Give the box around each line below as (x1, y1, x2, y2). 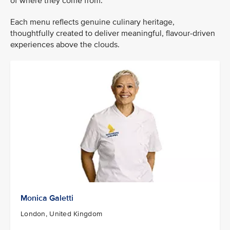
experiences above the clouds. (10, 40, 120, 50)
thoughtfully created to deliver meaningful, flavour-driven (10, 28, 215, 39)
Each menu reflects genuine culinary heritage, (10, 17, 175, 27)
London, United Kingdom (21, 209, 103, 218)
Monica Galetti (21, 193, 73, 203)
